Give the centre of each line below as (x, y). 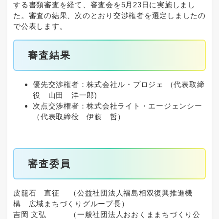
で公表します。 (40, 26)
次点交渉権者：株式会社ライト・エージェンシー (118, 106)
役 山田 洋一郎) (65, 95)
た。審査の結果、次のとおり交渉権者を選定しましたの (109, 15)
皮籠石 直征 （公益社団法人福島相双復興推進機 (103, 193)
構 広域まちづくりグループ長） (71, 204)
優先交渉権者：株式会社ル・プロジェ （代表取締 (119, 84)
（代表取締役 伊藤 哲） (79, 116)
